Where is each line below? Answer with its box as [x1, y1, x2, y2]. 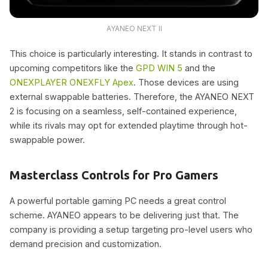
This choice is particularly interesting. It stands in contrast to [10, 48, 252, 59]
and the [182, 62, 215, 73]
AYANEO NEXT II [106, 23, 162, 33]
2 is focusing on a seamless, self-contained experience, [10, 105, 237, 116]
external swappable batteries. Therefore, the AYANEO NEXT [10, 91, 254, 102]
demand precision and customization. [10, 239, 162, 249]
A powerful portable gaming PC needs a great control [10, 196, 226, 206]
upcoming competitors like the [10, 62, 136, 73]
